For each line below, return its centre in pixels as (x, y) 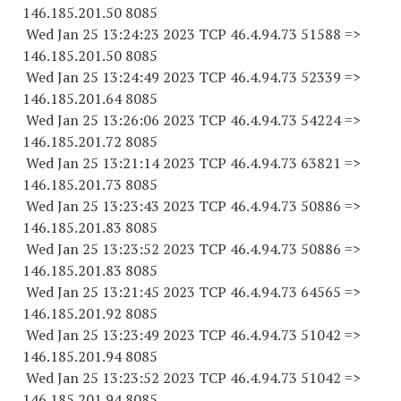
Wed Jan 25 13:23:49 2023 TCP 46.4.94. (152, 335)
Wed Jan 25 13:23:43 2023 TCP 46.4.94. (152, 206)
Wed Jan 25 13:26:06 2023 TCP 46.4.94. (152, 120)
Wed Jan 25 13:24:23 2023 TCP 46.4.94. (152, 34)
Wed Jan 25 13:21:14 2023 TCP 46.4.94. (152, 163)
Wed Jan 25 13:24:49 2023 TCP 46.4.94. (152, 77)
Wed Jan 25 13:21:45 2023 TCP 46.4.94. (152, 292)
